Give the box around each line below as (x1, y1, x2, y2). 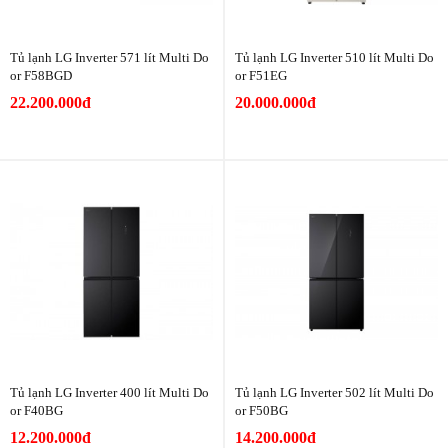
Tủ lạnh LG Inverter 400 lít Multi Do (10, 384, 209, 400)
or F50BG (235, 402, 288, 418)
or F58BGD (10, 67, 72, 83)
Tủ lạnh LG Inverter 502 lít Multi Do (235, 384, 434, 400)
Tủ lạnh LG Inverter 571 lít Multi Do (10, 49, 209, 65)
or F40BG (10, 402, 63, 418)
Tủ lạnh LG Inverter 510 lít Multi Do (235, 49, 434, 65)
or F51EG (235, 67, 287, 83)
